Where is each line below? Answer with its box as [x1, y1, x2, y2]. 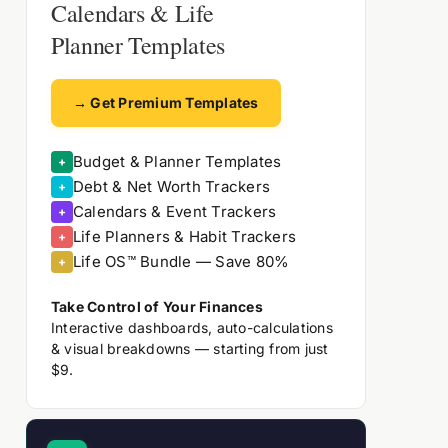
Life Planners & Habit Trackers [73, 227, 297, 246]
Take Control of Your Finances [51, 298, 263, 315]
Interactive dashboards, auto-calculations [51, 319, 333, 336]
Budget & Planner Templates [73, 152, 282, 171]
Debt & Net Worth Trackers [73, 177, 270, 196]
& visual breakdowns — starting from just [51, 340, 329, 357]
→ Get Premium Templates [73, 94, 259, 111]
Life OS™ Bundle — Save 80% [73, 252, 290, 271]
